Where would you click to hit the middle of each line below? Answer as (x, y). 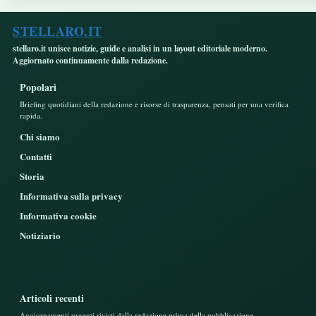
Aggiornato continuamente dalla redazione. (90, 60)
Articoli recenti (52, 298)
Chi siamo (40, 136)
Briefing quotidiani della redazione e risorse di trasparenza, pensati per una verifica (154, 104)
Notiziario (40, 235)
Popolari (38, 87)
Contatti (36, 156)
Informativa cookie (58, 215)
